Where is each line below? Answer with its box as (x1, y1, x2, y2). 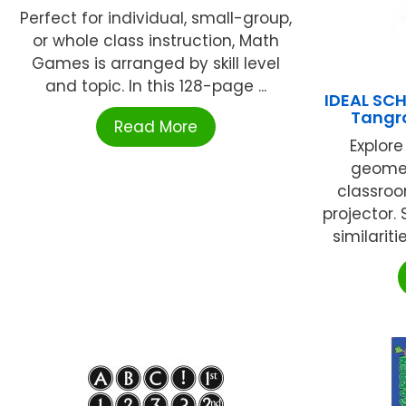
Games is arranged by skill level (31, 53, 280, 75)
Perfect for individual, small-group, (19, 7, 292, 30)
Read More (113, 116, 198, 139)
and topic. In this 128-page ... (44, 75, 266, 98)
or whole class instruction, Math (32, 30, 279, 53)
